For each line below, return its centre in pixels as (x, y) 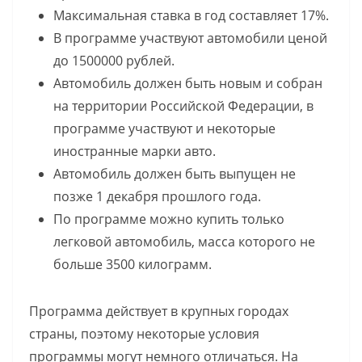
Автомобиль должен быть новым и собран (188, 84)
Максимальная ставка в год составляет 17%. (191, 16)
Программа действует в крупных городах (159, 311)
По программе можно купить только (169, 219)
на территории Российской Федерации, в (183, 106)
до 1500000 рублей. (114, 61)
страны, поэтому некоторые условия (144, 334)
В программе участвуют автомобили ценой (190, 38)
